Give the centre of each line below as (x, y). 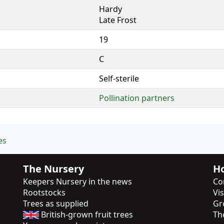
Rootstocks (44, 192)
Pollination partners (137, 98)
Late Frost (118, 20)
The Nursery (53, 168)
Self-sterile (119, 78)
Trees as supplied (56, 203)
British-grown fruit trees (86, 214)
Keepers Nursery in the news (77, 181)
